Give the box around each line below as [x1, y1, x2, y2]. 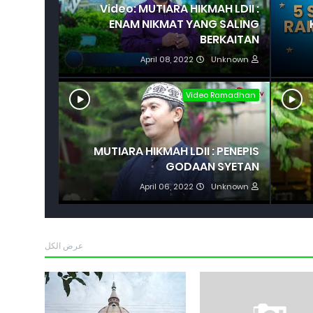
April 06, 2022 [139, 181, 194, 192]
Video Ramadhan [185, 89, 256, 101]
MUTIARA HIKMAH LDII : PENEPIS [93, 143, 259, 159]
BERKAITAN [199, 31, 259, 48]
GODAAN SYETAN [165, 159, 259, 175]
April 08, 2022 [140, 54, 194, 65]
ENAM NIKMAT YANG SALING [108, 16, 259, 32]
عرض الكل [45, 240, 83, 252]
